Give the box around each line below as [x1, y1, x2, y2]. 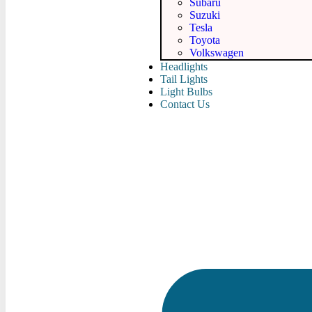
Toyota [189, 34, 220, 46]
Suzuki [189, 9, 220, 21]
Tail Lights [160, 73, 208, 85]
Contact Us [160, 98, 210, 110]
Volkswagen [189, 47, 244, 58]
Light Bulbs [160, 86, 212, 97]
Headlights [160, 61, 208, 72]
